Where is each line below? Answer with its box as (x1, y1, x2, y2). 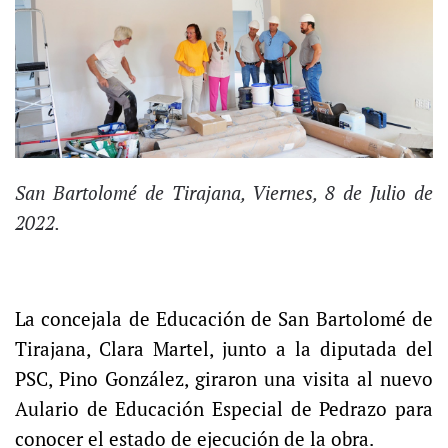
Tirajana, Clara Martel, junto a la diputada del (15, 336, 433, 361)
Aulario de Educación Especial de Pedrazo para (15, 396, 433, 421)
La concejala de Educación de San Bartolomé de (15, 306, 433, 331)
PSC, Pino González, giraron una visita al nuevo (15, 366, 433, 391)
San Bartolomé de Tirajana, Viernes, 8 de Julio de (15, 180, 433, 205)
